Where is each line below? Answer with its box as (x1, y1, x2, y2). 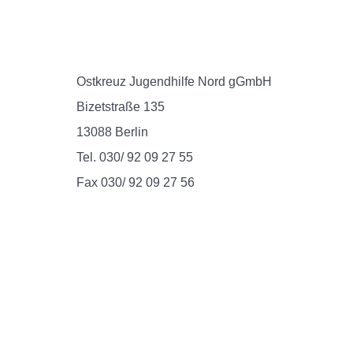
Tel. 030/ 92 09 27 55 (76, 150, 193, 165)
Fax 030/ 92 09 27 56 (76, 176, 195, 190)
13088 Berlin (76, 125, 148, 139)
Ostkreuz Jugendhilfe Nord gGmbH (76, 75, 272, 89)
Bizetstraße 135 (76, 100, 165, 114)
